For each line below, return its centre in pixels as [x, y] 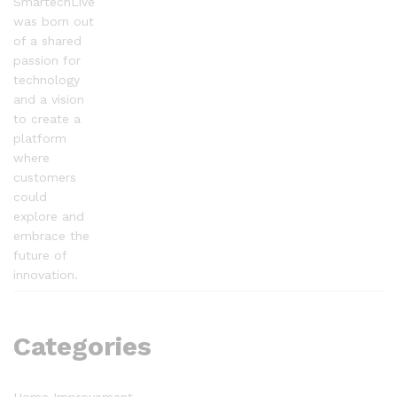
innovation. [46, 274]
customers [45, 177]
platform [40, 138]
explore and [49, 216]
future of [40, 255]
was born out [54, 21]
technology [47, 79]
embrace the [51, 235]
